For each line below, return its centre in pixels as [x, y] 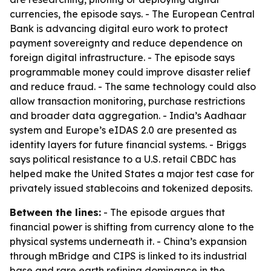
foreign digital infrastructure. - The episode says [122, 57]
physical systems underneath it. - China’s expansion [128, 241]
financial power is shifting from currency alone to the [132, 227]
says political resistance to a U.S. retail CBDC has [123, 159]
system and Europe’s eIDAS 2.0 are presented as [123, 130]
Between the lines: [55, 212]
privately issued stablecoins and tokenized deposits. [131, 188]
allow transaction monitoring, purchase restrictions [127, 101]
